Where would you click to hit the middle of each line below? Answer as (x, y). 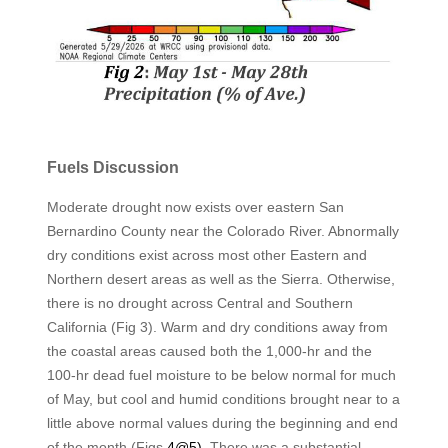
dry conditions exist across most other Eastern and (206, 254)
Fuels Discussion (112, 167)
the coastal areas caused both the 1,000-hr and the (209, 350)
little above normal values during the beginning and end (222, 422)
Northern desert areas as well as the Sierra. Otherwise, (220, 278)
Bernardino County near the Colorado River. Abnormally (222, 230)
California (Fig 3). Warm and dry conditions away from (217, 326)
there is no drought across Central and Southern (199, 302)
